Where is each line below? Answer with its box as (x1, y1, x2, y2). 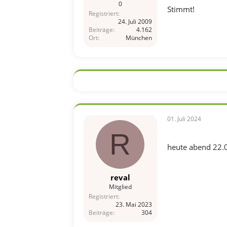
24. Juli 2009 (118, 17, 152, 26)
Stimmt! (167, 4, 195, 14)
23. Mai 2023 (115, 200, 152, 209)
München (125, 33, 152, 42)
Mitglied (108, 182, 132, 191)
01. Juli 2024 (167, 114, 201, 123)
